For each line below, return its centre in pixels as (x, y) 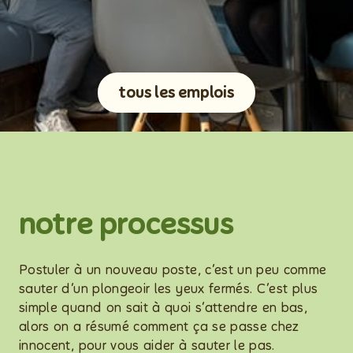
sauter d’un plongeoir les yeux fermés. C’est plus (169, 289)
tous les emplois (176, 92)
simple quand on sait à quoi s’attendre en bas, (163, 308)
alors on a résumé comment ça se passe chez (159, 327)
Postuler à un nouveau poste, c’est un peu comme (173, 270)
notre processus (126, 224)
